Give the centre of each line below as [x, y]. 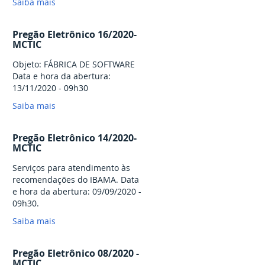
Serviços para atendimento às [71, 168]
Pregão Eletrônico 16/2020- [75, 35]
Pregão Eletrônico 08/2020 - [76, 253]
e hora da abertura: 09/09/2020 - [77, 192]
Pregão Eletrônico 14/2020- [75, 138]
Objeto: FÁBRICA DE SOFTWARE [74, 64]
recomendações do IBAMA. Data [76, 180]
